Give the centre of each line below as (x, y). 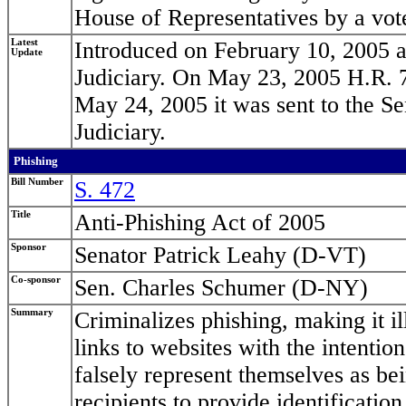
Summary (32, 313)
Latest (24, 43)
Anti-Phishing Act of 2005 (200, 223)
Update (27, 53)
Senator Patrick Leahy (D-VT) (220, 256)
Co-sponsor (36, 280)
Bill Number (37, 182)
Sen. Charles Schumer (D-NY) (221, 288)
